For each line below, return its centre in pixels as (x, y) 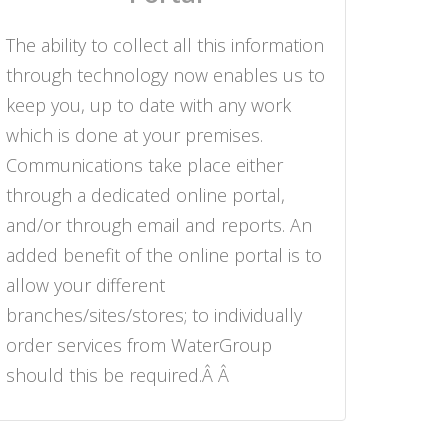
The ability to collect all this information (165, 45)
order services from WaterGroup (139, 345)
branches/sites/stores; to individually (154, 315)
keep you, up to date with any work (148, 105)
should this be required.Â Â (120, 375)
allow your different (85, 285)
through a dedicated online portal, (145, 195)
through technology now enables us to (165, 75)
